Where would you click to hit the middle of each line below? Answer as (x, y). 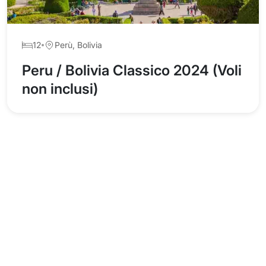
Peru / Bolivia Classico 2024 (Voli (132, 70)
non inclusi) (60, 89)
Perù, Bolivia (78, 45)
